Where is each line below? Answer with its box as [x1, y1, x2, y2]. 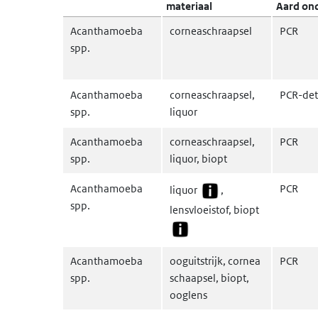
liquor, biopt [170, 152, 227, 165]
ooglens [170, 288, 207, 302]
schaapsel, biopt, [170, 271, 249, 285]
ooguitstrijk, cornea [170, 254, 261, 268]
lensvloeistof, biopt [170, 203, 259, 216]
